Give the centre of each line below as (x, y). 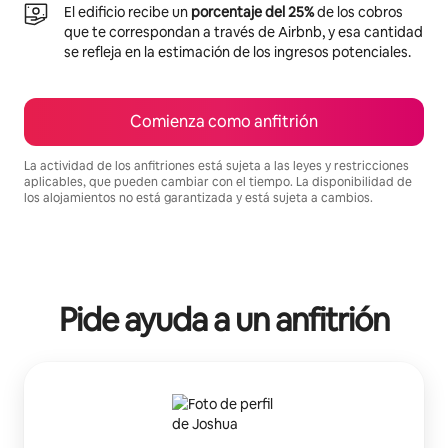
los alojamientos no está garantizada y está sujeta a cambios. (198, 197)
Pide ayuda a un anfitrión (224, 319)
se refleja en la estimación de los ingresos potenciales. (237, 51)
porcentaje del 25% (252, 11)
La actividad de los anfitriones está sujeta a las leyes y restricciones (216, 165)
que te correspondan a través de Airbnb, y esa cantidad (243, 31)
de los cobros (358, 11)
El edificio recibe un (127, 11)
